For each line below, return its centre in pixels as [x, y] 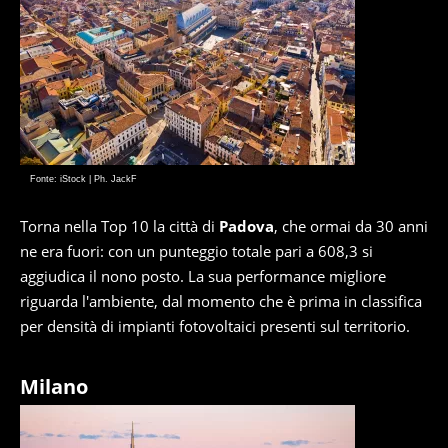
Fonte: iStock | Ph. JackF [83, 179]
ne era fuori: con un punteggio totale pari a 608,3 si [196, 251]
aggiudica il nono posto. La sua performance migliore [203, 276]
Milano [54, 387]
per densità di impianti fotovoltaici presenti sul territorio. [215, 326]
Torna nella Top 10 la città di [119, 226]
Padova [246, 226]
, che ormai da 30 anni [351, 226]
